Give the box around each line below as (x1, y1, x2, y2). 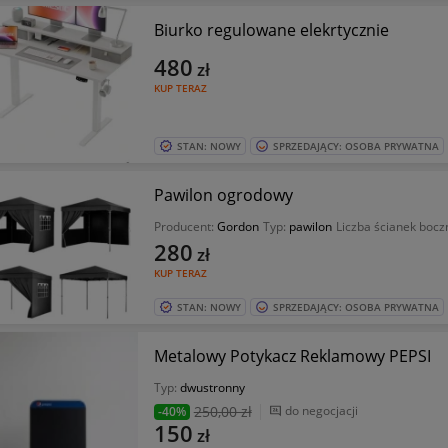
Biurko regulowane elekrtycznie (153, 19, 389, 41)
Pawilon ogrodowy (153, 183, 293, 206)
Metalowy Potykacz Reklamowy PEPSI (153, 344, 431, 367)
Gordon (216, 217, 259, 235)
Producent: (153, 217, 217, 235)
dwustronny (179, 378, 245, 396)
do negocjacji (284, 401, 358, 419)
